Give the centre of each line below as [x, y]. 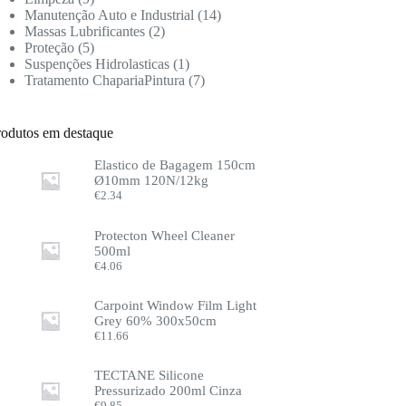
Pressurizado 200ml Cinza [169, 391]
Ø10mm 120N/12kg [152, 181]
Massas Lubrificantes [85, 31]
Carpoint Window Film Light [176, 306]
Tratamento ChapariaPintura [105, 80]
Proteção [50, 48]
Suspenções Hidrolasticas [97, 64]
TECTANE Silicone [150, 376]
